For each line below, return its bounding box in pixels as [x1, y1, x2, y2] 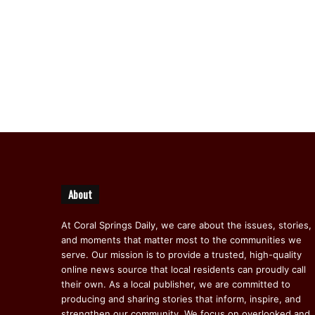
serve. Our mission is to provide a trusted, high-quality [61, 248, 302, 260]
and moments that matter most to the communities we [61, 233, 302, 245]
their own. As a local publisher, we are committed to [61, 278, 290, 290]
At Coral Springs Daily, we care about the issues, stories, [61, 219, 311, 231]
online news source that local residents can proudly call [61, 263, 306, 275]
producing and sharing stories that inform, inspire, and [61, 292, 301, 304]
